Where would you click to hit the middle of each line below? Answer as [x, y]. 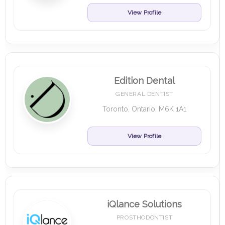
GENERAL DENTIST [144, 94]
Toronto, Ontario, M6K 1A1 [144, 109]
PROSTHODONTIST [144, 217]
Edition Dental [144, 81]
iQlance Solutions [144, 204]
